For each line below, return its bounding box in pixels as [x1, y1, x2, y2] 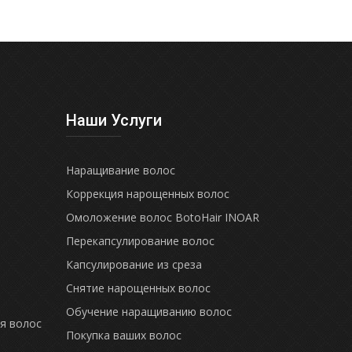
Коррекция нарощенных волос [65, 185, 229, 201]
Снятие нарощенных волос [65, 280, 211, 295]
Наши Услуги [65, 110, 162, 130]
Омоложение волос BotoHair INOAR [65, 209, 259, 225]
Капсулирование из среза [65, 256, 202, 272]
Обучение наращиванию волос [65, 303, 232, 319]
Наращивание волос [65, 162, 175, 178]
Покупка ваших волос [65, 327, 181, 343]
